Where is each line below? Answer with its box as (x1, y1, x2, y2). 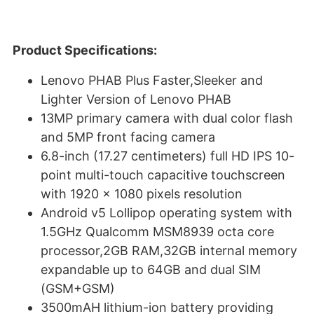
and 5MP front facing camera (41, 130, 215, 144)
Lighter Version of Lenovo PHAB (41, 92, 231, 107)
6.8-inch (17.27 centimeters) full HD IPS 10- (41, 149, 294, 163)
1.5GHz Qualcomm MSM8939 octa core (41, 224, 274, 239)
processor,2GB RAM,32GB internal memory (41, 243, 297, 258)
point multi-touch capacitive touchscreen (41, 168, 285, 182)
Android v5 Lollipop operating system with (41, 205, 292, 220)
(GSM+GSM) (41, 281, 115, 296)
